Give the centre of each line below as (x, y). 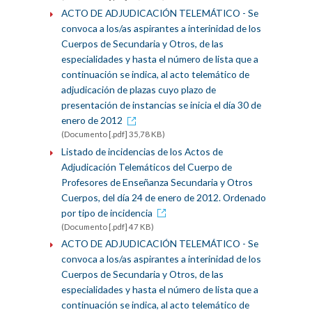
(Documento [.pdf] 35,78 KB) (113, 134)
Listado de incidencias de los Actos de (142, 151)
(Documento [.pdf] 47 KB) (107, 226)
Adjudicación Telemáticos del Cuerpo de (146, 166)
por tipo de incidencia (107, 212)
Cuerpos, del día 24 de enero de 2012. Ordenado (163, 197)
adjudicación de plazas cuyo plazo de (138, 90)
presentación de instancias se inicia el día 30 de (161, 105)
